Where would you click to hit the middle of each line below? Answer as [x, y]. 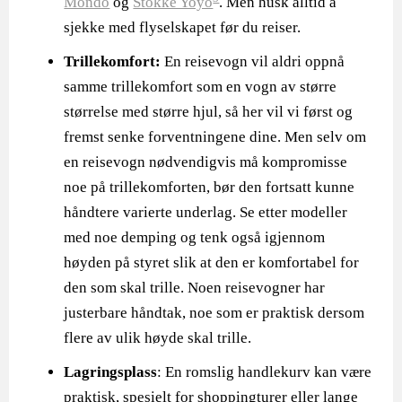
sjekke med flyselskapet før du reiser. [184, 27]
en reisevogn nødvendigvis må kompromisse [206, 162]
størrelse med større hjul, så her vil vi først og [209, 112]
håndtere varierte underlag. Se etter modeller [206, 212]
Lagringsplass [111, 372]
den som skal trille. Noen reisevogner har [195, 288]
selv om [342, 137]
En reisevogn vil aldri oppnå [255, 61]
